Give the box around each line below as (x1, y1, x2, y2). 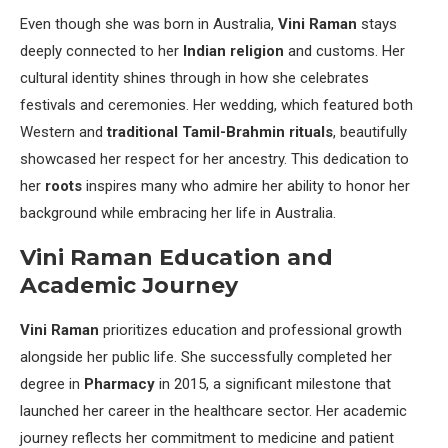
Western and (20, 123, 107, 142)
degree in (20, 375, 84, 394)
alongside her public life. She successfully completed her (20, 348, 392, 367)
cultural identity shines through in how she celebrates (20, 69, 369, 88)
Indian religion (183, 42, 284, 61)
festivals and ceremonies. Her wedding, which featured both (20, 96, 413, 115)
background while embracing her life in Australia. (20, 204, 336, 223)
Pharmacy (84, 375, 155, 394)
